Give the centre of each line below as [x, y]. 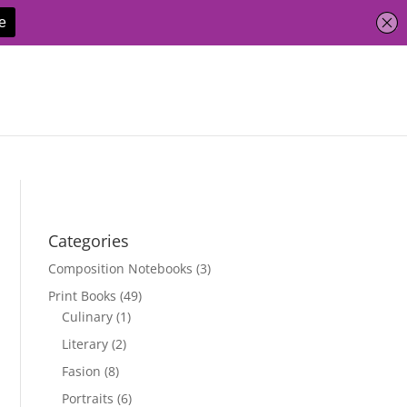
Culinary [88, 317]
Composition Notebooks [121, 268]
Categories [89, 241]
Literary [85, 344]
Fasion [82, 371]
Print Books [83, 296]
